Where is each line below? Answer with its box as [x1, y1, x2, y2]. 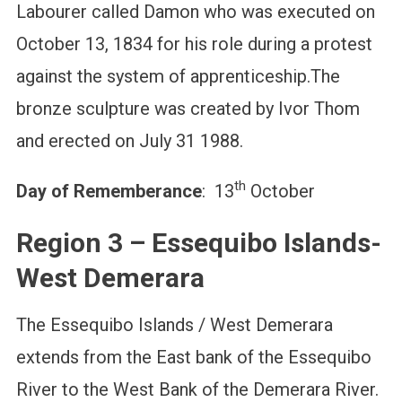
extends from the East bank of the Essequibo [15, 346, 371, 369]
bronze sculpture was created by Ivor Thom [15, 98, 360, 120]
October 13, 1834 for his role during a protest [15, 33, 372, 56]
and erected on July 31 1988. [15, 130, 243, 153]
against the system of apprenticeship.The [15, 66, 340, 88]
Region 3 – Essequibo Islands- [15, 227, 381, 259]
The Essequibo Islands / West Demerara [15, 314, 333, 336]
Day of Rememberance [15, 180, 202, 203]
